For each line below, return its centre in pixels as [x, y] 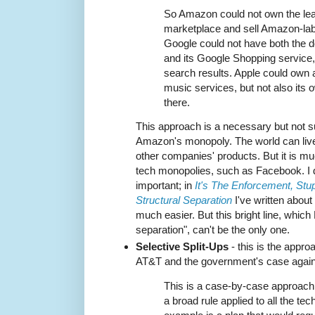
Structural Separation [184, 200]
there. [177, 102]
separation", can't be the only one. [213, 230]
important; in [165, 186]
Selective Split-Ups [182, 247]
